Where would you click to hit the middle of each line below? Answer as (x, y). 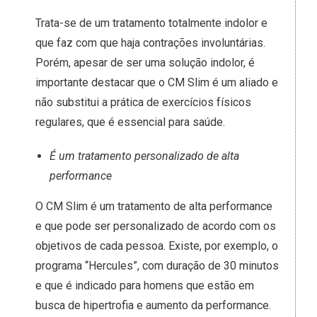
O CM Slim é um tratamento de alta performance (154, 206)
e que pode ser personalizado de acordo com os (156, 226)
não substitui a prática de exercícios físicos (143, 102)
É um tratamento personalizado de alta (144, 156)
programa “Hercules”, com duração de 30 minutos (157, 266)
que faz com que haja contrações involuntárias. (150, 43)
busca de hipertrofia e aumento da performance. (153, 305)
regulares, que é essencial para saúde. (132, 122)
